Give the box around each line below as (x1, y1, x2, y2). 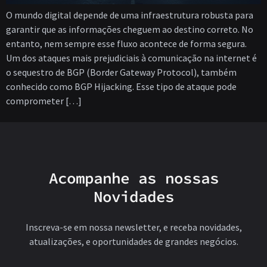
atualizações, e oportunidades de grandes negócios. (29, 235, 238, 247)
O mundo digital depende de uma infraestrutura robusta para (6, 9, 253, 21)
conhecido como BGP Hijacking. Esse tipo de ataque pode (6, 80, 237, 92)
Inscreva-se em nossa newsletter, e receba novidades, (25, 221, 242, 233)
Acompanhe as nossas (48, 168, 219, 188)
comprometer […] (6, 95, 82, 107)
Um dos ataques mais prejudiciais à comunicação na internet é (6, 52, 257, 64)
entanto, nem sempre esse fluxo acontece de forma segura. (6, 38, 247, 49)
